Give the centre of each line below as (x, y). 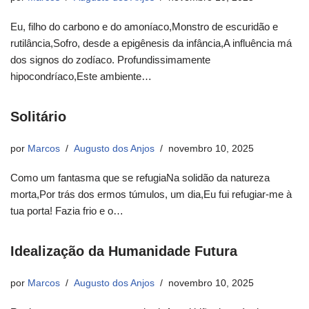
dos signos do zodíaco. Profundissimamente (110, 60)
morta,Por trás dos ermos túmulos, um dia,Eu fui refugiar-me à (151, 195)
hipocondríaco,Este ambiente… (82, 77)
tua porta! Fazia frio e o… (68, 211)
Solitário (38, 117)
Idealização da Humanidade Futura (124, 251)
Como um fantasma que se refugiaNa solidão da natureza (140, 178)
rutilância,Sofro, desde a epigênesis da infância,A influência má (151, 43)
